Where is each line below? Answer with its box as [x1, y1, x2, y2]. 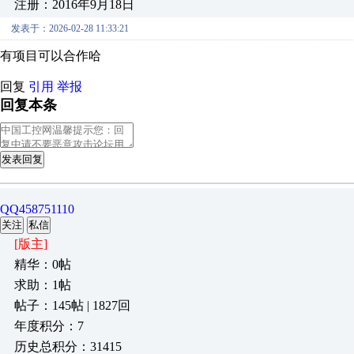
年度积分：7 [14, 319, 84, 333]
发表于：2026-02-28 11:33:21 [11, 23, 129, 34]
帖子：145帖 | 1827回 [14, 299, 130, 312]
